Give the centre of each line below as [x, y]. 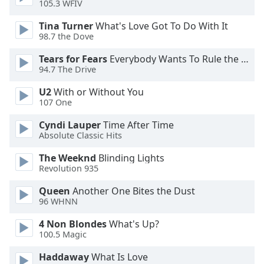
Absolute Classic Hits [80, 136]
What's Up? [133, 224]
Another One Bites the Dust [133, 191]
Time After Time [137, 125]
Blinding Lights [130, 158]
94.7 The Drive [67, 70]
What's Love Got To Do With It [161, 26]
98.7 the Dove [66, 37]
